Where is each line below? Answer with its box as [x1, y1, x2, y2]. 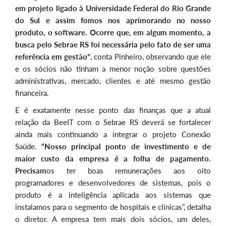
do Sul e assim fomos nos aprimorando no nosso [15, 15, 211, 25]
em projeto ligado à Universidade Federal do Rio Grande [15, 3, 211, 13]
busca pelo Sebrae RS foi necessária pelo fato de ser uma [15, 39, 211, 49]
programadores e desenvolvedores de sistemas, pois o [15, 178, 211, 187]
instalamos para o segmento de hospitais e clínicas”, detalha [15, 202, 211, 211]
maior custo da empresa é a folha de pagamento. [15, 153, 211, 163]
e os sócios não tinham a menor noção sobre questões [15, 64, 211, 73]
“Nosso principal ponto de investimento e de [41, 141, 211, 151]
